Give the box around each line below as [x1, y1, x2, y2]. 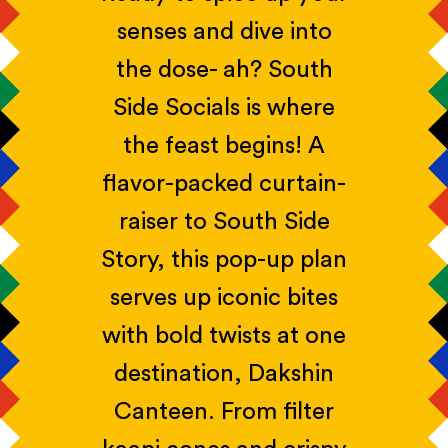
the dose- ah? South [115, 58, 333, 83]
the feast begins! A [123, 134, 325, 159]
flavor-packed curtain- [102, 172, 346, 197]
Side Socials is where [113, 96, 335, 121]
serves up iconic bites [110, 286, 338, 311]
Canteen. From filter [114, 400, 334, 425]
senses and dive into [116, 20, 332, 45]
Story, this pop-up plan [101, 248, 347, 273]
